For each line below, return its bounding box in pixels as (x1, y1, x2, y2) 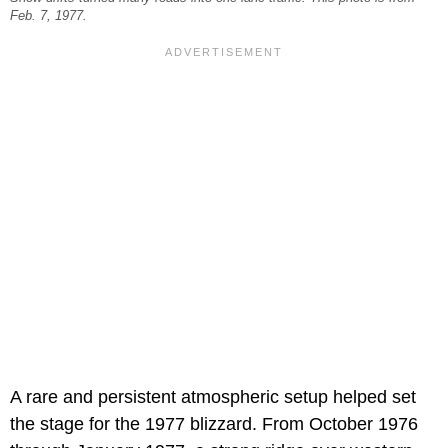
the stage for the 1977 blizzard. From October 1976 (10, 413, 418, 434)
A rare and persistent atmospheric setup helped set (10, 386, 416, 407)
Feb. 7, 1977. (10, 8, 87, 23)
